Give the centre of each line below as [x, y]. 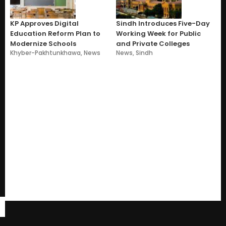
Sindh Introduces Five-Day [163, 23]
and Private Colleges [153, 43]
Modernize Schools [43, 43]
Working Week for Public [158, 33]
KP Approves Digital [44, 23]
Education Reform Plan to [55, 33]
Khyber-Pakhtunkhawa [45, 52]
